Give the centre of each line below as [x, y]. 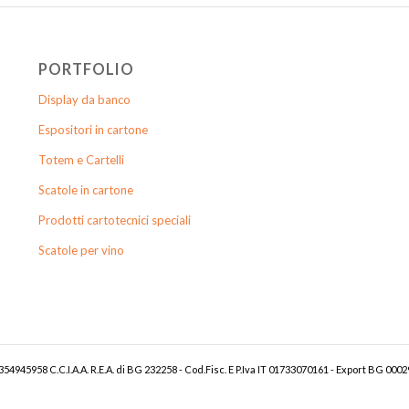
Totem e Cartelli [81, 159]
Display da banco [84, 99]
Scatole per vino [81, 250]
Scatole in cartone [85, 189]
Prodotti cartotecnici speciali [114, 220]
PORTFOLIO [86, 69]
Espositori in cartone [93, 129]
